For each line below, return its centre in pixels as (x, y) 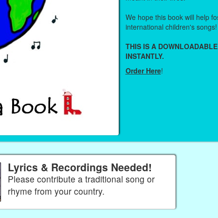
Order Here (143, 71)
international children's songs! (171, 27)
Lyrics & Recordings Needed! (80, 167)
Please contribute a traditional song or (81, 179)
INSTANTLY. (145, 56)
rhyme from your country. (56, 191)
